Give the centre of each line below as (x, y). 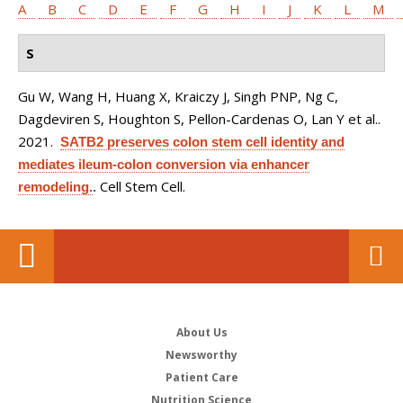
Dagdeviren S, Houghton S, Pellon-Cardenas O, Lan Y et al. (198, 119)
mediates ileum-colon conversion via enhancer (164, 164)
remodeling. (55, 187)
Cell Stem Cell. (143, 186)
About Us (201, 332)
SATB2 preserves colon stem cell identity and (202, 142)
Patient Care (201, 377)
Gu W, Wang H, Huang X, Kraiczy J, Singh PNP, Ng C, (178, 96)
